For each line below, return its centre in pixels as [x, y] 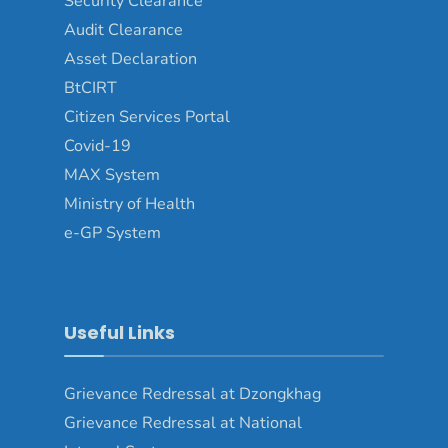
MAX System [112, 175]
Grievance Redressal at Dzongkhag [192, 394]
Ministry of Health [129, 204]
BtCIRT [90, 88]
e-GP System [112, 233]
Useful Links [119, 333]
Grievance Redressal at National [183, 423]
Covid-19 [97, 146]
